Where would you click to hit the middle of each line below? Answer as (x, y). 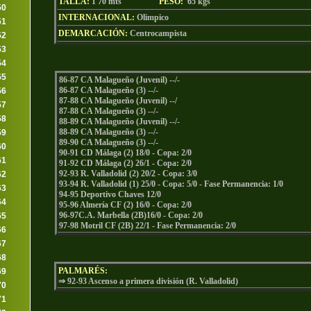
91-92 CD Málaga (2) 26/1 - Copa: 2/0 (125, 163)
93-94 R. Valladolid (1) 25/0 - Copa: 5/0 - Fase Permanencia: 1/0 (171, 184)
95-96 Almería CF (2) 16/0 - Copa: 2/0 (125, 205)
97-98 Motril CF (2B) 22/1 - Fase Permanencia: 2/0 (148, 226)
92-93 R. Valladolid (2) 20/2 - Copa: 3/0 (128, 174)
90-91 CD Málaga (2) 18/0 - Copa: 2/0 (125, 153)
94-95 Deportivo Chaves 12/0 (110, 194)
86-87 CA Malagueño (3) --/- (109, 90)
